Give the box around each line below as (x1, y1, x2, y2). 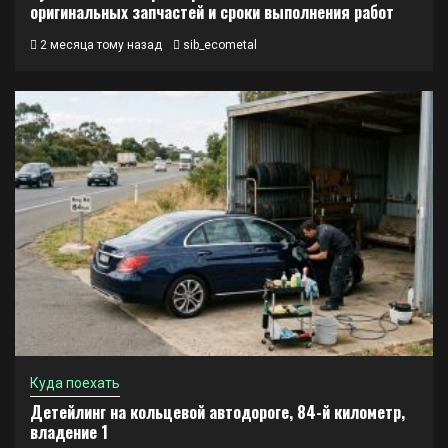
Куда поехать (30, 375, 120, 391)
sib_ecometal (183, 38, 257, 52)
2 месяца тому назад (37, 38, 162, 52)
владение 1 (30, 420, 108, 444)
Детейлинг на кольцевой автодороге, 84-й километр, (30, 400, 405, 424)
